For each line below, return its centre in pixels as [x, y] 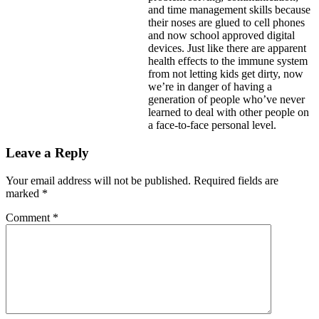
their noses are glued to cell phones [226, 23]
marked [24, 193]
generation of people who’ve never [226, 100]
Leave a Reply [47, 152]
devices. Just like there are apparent [227, 48]
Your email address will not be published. [98, 180]
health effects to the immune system [228, 61]
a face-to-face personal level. [212, 125]
